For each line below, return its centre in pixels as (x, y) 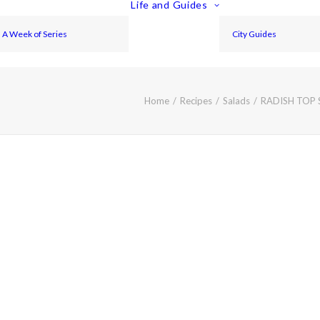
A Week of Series (35, 34)
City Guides (255, 34)
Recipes (196, 101)
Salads (236, 101)
